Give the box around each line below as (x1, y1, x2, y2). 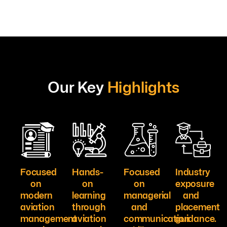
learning (72, 188, 106, 202)
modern (20, 188, 53, 202)
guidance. (175, 211, 217, 225)
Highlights (107, 75, 179, 98)
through (72, 200, 106, 213)
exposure (175, 176, 214, 190)
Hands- (72, 165, 103, 178)
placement (175, 200, 220, 213)
